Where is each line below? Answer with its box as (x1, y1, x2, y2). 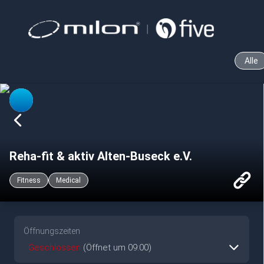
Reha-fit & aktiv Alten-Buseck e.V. (9, 149, 192, 163)
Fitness (17, 176, 41, 184)
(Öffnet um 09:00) (83, 242, 151, 253)
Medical (56, 176, 81, 184)
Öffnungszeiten (24, 226, 80, 236)
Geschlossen (28, 242, 81, 253)
